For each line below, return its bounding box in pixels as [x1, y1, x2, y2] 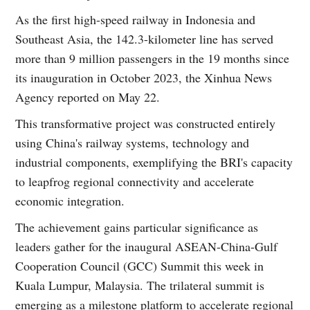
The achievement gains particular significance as [15, 218, 259, 235]
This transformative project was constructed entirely [15, 114, 276, 131]
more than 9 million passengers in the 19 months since [15, 49, 290, 66]
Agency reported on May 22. [15, 88, 161, 105]
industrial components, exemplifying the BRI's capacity [15, 153, 293, 170]
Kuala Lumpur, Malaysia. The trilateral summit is [15, 276, 265, 293]
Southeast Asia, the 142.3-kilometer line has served [15, 30, 274, 47]
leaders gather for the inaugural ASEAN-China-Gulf [15, 237, 278, 255]
